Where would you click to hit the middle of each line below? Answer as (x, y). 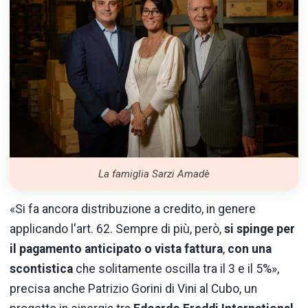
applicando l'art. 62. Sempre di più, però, (117, 229)
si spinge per (260, 229)
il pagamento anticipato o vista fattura (116, 249)
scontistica (41, 268)
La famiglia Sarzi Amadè (154, 174)
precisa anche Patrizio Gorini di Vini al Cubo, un (133, 288)
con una (250, 249)
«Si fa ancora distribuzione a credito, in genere (133, 209)
